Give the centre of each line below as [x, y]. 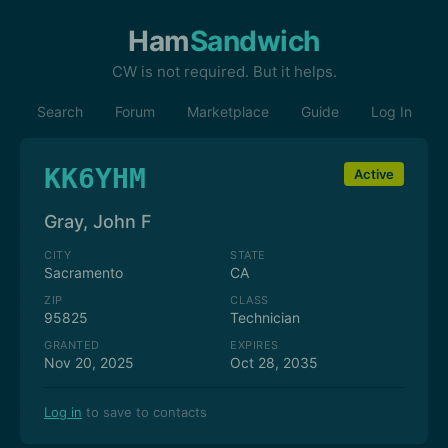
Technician [265, 317]
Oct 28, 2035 [274, 362]
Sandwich [254, 41]
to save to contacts [144, 412]
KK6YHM [95, 178]
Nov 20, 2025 [89, 362]
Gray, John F [98, 221]
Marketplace [227, 111]
